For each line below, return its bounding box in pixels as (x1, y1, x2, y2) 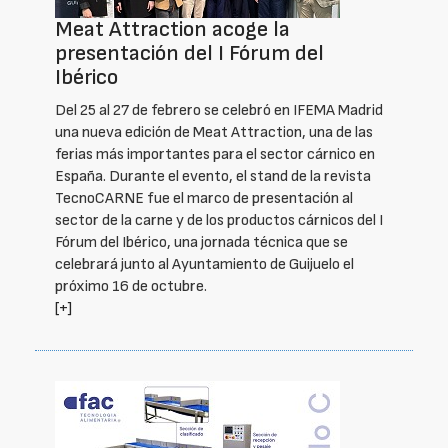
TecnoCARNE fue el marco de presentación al (55, 189, 353, 208)
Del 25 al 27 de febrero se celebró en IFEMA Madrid (55, 101, 383, 120)
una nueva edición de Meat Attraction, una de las (55, 123, 373, 142)
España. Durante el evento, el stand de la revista (55, 167, 371, 186)
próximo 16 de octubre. (55, 277, 207, 296)
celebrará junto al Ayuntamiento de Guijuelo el (55, 255, 354, 274)
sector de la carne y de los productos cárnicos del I (55, 211, 383, 230)
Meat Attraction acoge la (55, 16, 290, 43)
